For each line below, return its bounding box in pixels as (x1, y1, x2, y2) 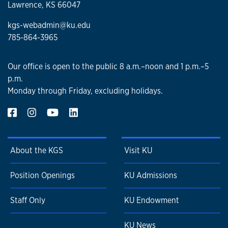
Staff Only (10, 195, 45, 206)
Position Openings (10, 170, 75, 181)
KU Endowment (124, 195, 179, 206)
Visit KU (124, 145, 152, 156)
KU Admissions (124, 170, 177, 181)
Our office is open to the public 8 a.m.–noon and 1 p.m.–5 (8, 61, 209, 72)
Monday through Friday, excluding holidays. (8, 85, 163, 96)
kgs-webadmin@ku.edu (8, 20, 91, 31)
